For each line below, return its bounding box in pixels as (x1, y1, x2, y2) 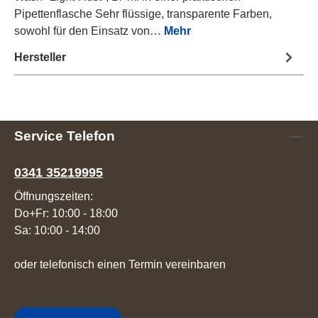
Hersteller (14, 50, 66, 63)
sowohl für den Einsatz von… (14, 25, 164, 38)
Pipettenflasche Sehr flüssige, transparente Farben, (14, 8, 272, 21)
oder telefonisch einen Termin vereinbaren (14, 258, 226, 271)
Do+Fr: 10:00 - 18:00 (14, 207, 118, 220)
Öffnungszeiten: (14, 190, 93, 203)
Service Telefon (14, 128, 115, 144)
